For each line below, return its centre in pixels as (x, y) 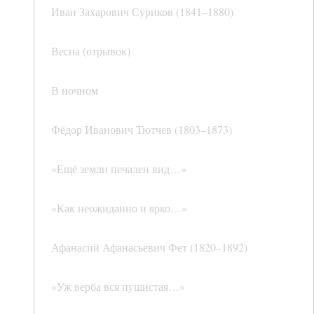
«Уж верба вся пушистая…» (118, 287)
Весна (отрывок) (91, 51)
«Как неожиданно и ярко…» (119, 208)
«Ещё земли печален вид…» (119, 169)
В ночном (75, 90)
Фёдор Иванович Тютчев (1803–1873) (142, 130)
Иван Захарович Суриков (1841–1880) (142, 12)
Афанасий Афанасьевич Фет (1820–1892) (149, 247)
